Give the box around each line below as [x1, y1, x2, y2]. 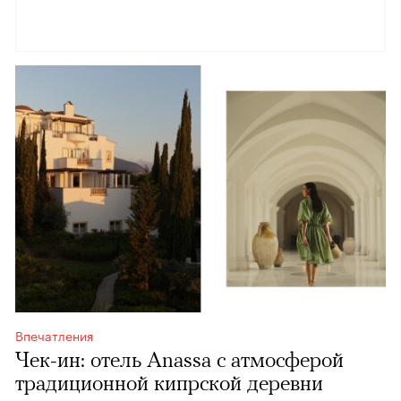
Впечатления [15, 325, 93, 346]
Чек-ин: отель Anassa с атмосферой [15, 347, 344, 372]
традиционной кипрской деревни [15, 371, 323, 396]
